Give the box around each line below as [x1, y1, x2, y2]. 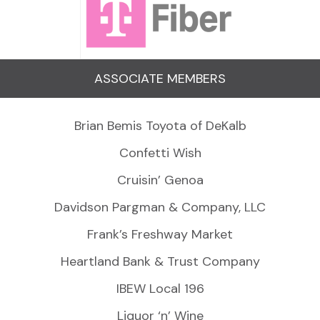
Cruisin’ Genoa [116, 171, 204, 189]
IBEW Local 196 [116, 279, 204, 297]
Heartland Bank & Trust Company [60, 252, 260, 270]
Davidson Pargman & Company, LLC [54, 198, 266, 216]
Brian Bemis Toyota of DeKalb [74, 116, 246, 134]
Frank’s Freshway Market [87, 225, 233, 243]
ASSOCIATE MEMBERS [94, 69, 226, 87]
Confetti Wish [119, 144, 201, 161]
